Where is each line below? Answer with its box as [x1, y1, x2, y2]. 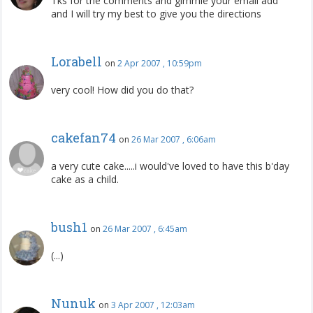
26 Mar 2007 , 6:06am [131, 133, 216, 145]
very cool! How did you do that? [51, 82, 194, 96]
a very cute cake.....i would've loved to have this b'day [51, 159, 289, 173]
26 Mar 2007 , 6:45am [103, 222, 187, 235]
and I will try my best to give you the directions [51, 6, 261, 20]
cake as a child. [51, 172, 119, 186]
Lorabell [51, 52, 102, 70]
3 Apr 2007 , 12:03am [111, 298, 195, 311]
